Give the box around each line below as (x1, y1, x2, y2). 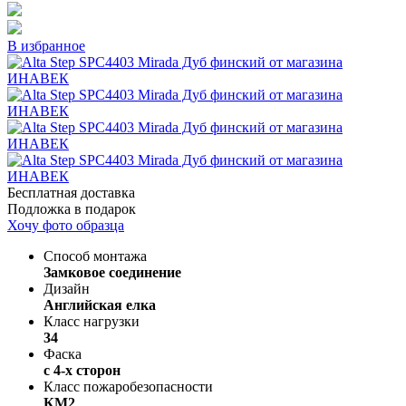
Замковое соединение (43, 264, 181, 280)
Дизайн (43, 280, 90, 296)
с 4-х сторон (43, 362, 121, 378)
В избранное (7, 37, 85, 53)
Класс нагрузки (43, 313, 140, 329)
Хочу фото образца (7, 217, 124, 233)
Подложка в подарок (7, 200, 136, 217)
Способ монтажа (43, 247, 147, 264)
